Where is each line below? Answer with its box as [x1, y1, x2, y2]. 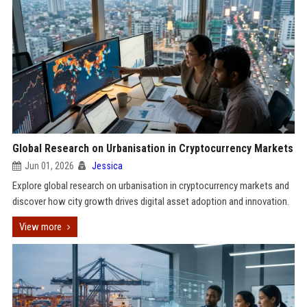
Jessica [91, 160, 123, 171]
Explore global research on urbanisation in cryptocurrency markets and [12, 180, 289, 192]
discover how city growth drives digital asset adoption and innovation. [12, 195, 289, 208]
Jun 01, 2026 [24, 160, 74, 171]
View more [19, 221, 62, 233]
